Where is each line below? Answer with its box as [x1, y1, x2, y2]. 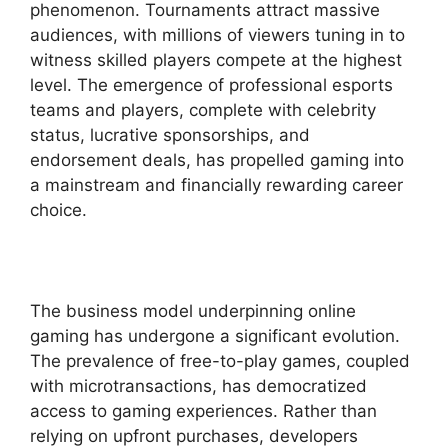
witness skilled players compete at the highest [30, 49, 402, 70]
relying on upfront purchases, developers [30, 425, 358, 446]
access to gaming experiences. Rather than [30, 400, 377, 421]
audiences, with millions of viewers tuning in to [30, 24, 405, 45]
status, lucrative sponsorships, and [30, 124, 310, 145]
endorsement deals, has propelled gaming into [30, 149, 404, 170]
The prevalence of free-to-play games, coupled [30, 350, 410, 371]
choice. [30, 199, 87, 220]
